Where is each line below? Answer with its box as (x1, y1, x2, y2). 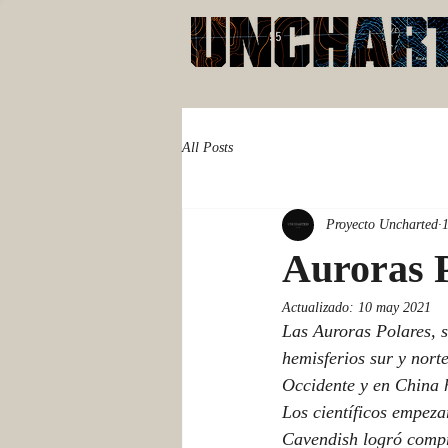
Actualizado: (282, 299, 358, 315)
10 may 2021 (358, 299, 431, 315)
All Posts (182, 140, 233, 156)
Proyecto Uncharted (326, 217, 438, 233)
